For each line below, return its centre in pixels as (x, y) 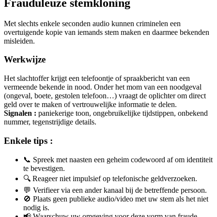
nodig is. (36, 207)
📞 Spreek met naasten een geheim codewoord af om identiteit (118, 159)
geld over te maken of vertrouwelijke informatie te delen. (90, 105)
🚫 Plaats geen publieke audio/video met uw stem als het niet (116, 199)
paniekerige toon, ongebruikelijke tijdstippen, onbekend (122, 113)
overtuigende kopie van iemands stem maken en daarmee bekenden (107, 32)
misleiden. (19, 41)
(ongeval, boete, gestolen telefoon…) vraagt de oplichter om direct (105, 96)
